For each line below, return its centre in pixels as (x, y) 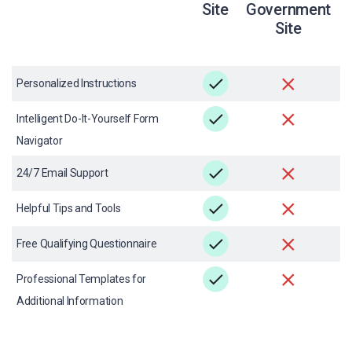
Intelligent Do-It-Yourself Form (88, 119)
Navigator (40, 141)
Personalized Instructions (77, 83)
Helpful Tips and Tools (69, 208)
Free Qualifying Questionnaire (87, 244)
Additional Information (70, 301)
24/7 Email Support (62, 173)
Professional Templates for (82, 279)
